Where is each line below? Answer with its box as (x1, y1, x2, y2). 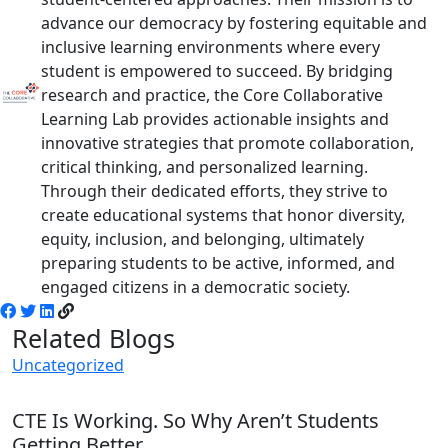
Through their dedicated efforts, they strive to (41, 179, 389, 202)
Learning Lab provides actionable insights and (41, 107, 390, 130)
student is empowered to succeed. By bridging (41, 59, 394, 82)
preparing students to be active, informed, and (41, 251, 396, 274)
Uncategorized (12, 353, 124, 376)
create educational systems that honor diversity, (41, 203, 406, 226)
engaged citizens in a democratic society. (41, 275, 351, 298)
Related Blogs (12, 320, 175, 355)
